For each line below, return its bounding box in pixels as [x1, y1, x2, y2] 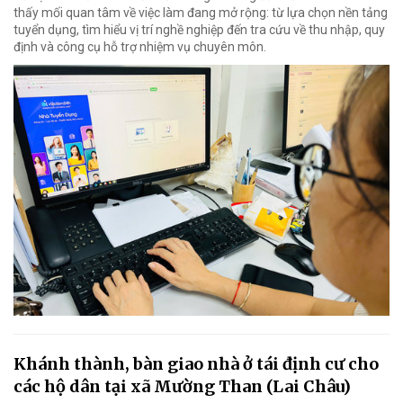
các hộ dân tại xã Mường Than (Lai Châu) [13, 375, 351, 397]
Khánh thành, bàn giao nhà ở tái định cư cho [13, 353, 379, 374]
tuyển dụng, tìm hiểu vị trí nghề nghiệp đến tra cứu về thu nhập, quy [13, 22, 385, 38]
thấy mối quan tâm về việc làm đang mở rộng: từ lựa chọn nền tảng [13, 5, 388, 21]
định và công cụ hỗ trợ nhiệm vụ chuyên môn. [13, 40, 266, 55]
